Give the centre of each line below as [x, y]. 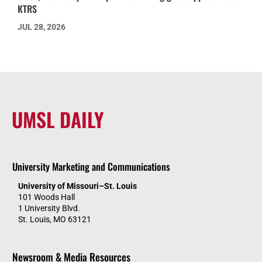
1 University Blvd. [49, 208]
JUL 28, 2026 [42, 27]
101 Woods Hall [46, 197]
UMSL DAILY [58, 120]
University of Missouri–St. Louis [77, 186]
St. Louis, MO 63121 [55, 220]
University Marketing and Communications [91, 167]
